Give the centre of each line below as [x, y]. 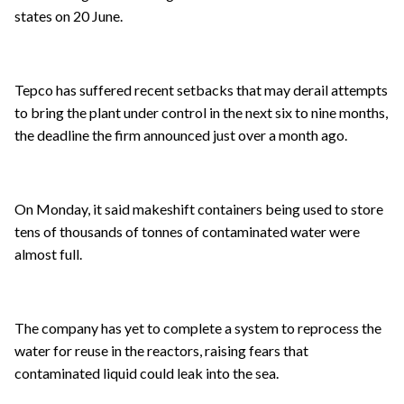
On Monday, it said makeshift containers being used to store [199, 209]
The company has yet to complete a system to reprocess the [198, 328]
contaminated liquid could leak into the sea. [147, 373]
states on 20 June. [69, 16]
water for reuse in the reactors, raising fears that [161, 351]
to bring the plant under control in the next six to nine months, [201, 113]
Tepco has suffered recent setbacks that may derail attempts [201, 90]
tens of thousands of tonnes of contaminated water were [187, 232]
